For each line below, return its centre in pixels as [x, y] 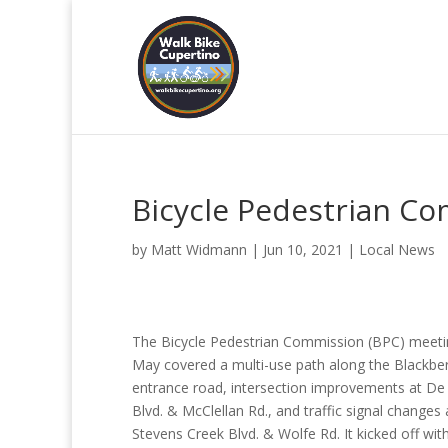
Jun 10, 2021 [303, 249]
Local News [397, 249]
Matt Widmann [199, 249]
